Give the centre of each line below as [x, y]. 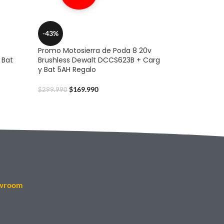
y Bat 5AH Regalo [67, 69]
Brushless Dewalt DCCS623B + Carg [99, 60]
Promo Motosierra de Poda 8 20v [95, 50]
